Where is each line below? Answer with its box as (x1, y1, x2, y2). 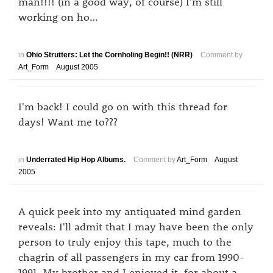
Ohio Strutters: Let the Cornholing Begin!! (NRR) (26, 51, 193, 59)
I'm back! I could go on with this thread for (18, 99, 227, 113)
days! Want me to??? (18, 115, 118, 128)
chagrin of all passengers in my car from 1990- (18, 250, 244, 263)
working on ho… (18, 10, 98, 23)
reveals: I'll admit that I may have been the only (18, 219, 253, 233)
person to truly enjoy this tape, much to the (18, 235, 232, 248)
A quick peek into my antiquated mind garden (18, 204, 241, 218)
